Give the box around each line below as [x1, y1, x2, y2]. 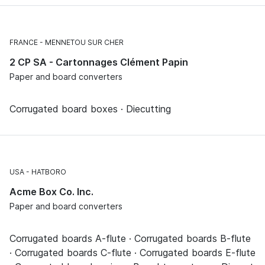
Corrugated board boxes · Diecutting [9, 102, 171, 115]
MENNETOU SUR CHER [45, 37, 124, 47]
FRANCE [9, 37, 38, 47]
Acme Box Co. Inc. [9, 185, 93, 198]
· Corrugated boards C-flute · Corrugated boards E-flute [9, 246, 256, 258]
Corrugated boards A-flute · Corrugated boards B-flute [9, 232, 251, 244]
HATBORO [31, 167, 66, 176]
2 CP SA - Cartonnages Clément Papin [9, 56, 188, 68]
